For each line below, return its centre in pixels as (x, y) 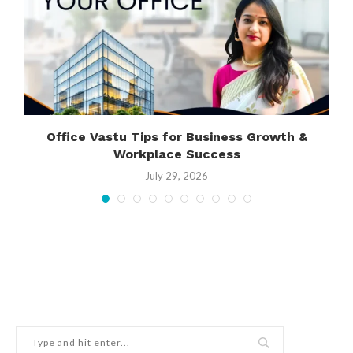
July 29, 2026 (176, 175)
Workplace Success (176, 154)
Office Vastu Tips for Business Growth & (176, 136)
